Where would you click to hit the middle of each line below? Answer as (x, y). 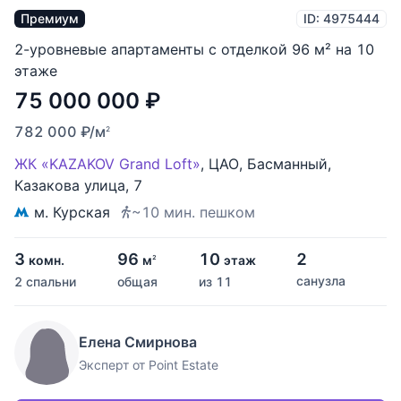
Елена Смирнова (138, 342)
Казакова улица (70, 186)
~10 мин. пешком (193, 213)
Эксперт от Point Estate (149, 365)
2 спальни (45, 282)
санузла (321, 281)
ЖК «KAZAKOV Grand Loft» (107, 164)
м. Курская (72, 213)
